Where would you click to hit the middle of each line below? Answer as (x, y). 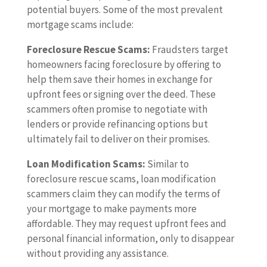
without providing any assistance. (97, 254)
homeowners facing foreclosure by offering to (124, 65)
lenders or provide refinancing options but (117, 124)
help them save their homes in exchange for (119, 80)
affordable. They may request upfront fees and (126, 224)
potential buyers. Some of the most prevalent (125, 10)
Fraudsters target (189, 50)
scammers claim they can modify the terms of (123, 194)
